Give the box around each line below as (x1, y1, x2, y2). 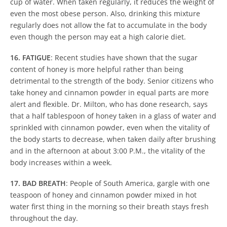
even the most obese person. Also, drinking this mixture (10, 9, 200, 19)
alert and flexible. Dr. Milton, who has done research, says (10, 99, 208, 109)
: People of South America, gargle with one (66, 178, 210, 188)
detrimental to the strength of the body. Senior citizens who (10, 76, 213, 86)
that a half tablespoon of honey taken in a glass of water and (10, 111, 216, 121)
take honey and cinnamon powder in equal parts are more (10, 88, 209, 98)
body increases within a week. (10, 158, 112, 168)
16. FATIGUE (10, 53, 51, 63)
